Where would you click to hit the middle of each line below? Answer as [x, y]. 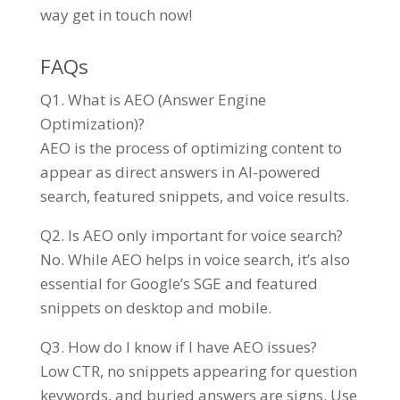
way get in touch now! [116, 15]
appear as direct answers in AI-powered [180, 172]
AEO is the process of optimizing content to [191, 148]
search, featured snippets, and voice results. [194, 196]
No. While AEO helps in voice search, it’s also [195, 260]
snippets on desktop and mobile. [155, 308]
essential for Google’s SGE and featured [179, 284]
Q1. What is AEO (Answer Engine [153, 100]
